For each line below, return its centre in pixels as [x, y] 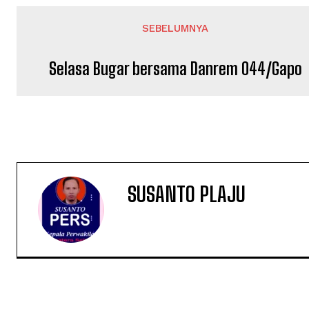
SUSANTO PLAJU [187, 193]
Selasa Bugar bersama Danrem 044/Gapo [175, 68]
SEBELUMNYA [176, 28]
